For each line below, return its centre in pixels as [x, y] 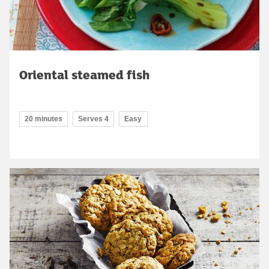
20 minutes [44, 119]
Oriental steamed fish [84, 74]
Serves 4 [93, 119]
